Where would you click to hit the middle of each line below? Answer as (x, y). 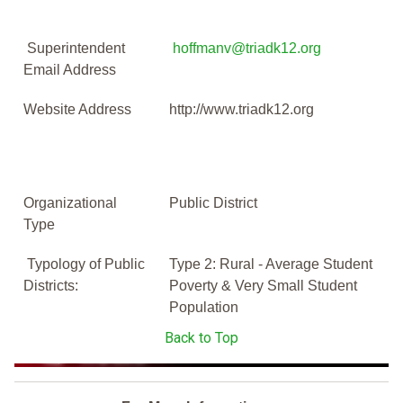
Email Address (70, 70)
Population (204, 308)
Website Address (77, 110)
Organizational (70, 203)
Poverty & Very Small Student (263, 286)
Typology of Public (84, 264)
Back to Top (201, 338)
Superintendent (74, 49)
